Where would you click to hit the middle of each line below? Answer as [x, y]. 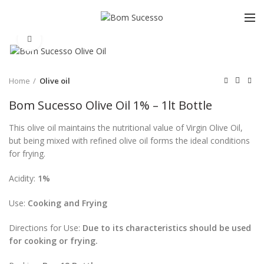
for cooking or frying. [53, 241]
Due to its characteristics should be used [167, 228]
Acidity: [23, 179]
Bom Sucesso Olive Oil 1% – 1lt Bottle [110, 105]
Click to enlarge [71, 40]
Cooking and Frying [67, 203]
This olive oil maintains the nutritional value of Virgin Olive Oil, [126, 128]
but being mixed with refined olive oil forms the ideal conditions [129, 141]
